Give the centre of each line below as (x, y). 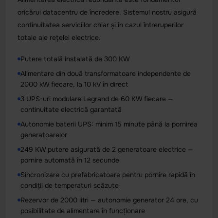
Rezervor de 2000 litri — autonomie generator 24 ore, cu (109, 200)
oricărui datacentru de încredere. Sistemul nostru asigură (107, 12)
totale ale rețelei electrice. (59, 37)
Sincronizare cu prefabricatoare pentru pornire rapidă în (108, 174)
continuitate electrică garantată (71, 109)
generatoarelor (44, 135)
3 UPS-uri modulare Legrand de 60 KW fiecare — (97, 99)
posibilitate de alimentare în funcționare (83, 210)
